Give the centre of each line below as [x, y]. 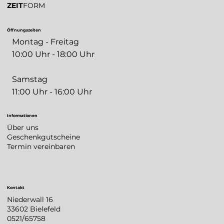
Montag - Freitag [46, 41]
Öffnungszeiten [24, 30]
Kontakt [16, 188]
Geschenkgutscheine [44, 137]
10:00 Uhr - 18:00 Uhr [53, 54]
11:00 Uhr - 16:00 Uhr [52, 91]
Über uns [23, 127]
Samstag [30, 79]
